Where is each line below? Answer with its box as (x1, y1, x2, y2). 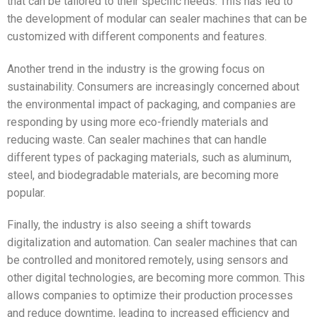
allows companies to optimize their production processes (7, 289, 293, 303)
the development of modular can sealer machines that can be (7, 11, 307, 25)
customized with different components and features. (7, 29, 267, 43)
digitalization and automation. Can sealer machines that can (7, 236, 297, 250)
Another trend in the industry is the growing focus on (7, 62, 265, 76)
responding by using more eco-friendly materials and (7, 115, 268, 129)
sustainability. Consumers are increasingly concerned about (7, 79, 299, 93)
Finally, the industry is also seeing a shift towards (7, 218, 251, 232)
